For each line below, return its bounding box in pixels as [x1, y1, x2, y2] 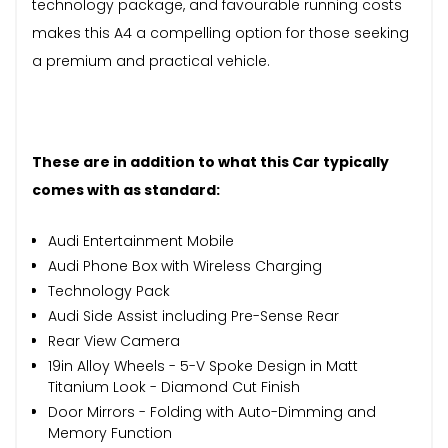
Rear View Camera [48, 330, 180, 351]
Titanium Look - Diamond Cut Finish [48, 376, 300, 397]
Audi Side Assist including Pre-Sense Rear [48, 305, 339, 326]
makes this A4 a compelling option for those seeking [32, 22, 409, 43]
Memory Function [48, 422, 172, 443]
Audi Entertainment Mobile [48, 230, 234, 251]
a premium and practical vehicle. [32, 50, 270, 71]
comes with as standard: [32, 179, 220, 200]
